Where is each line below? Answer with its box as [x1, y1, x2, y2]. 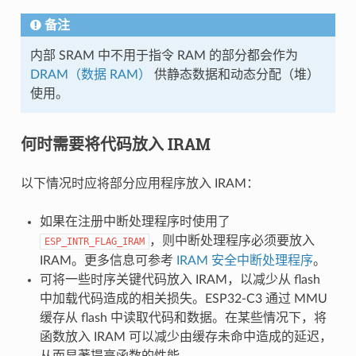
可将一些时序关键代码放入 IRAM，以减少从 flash [39, 273, 320, 286]
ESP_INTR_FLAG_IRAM [44, 235, 145, 247]
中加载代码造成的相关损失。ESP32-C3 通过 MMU [39, 292, 327, 305]
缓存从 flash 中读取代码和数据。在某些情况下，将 [39, 311, 327, 324]
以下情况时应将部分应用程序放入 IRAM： [20, 176, 259, 190]
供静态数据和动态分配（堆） [150, 68, 319, 81]
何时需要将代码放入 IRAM [20, 133, 211, 154]
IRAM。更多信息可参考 [39, 253, 176, 267]
